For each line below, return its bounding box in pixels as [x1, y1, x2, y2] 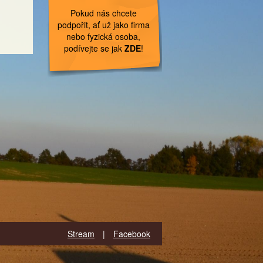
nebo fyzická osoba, [66, 31, 140, 42]
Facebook [113, 228, 150, 240]
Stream [68, 228, 95, 240]
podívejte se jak [63, 42, 124, 54]
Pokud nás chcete [70, 7, 137, 19]
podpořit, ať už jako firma [57, 19, 150, 31]
